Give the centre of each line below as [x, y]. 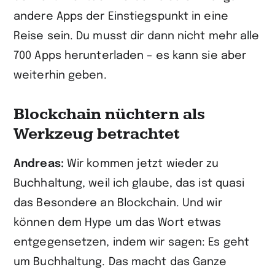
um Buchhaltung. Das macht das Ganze [120, 262]
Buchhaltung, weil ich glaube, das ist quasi [129, 184]
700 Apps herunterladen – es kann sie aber [130, 56]
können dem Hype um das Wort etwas [118, 223]
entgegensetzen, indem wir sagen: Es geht [132, 242]
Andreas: [40, 164]
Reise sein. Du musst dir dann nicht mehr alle [137, 36]
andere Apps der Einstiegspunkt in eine [121, 17]
